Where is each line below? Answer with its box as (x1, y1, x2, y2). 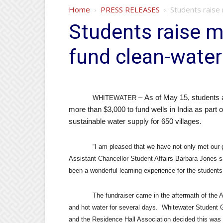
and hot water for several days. (69, 204, 158, 211)
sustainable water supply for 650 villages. (69, 117, 202, 125)
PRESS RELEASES (101, 4, 160, 14)
